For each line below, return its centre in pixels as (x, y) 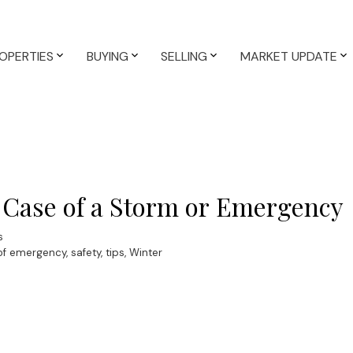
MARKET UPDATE (288, 56)
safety (85, 252)
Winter (145, 252)
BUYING (107, 56)
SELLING (184, 56)
